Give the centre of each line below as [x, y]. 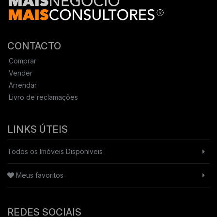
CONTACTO [34, 46]
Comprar [23, 61]
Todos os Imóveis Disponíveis [55, 151]
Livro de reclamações [43, 97]
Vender [21, 73]
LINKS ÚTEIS [38, 129]
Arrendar [23, 85]
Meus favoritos [39, 175]
